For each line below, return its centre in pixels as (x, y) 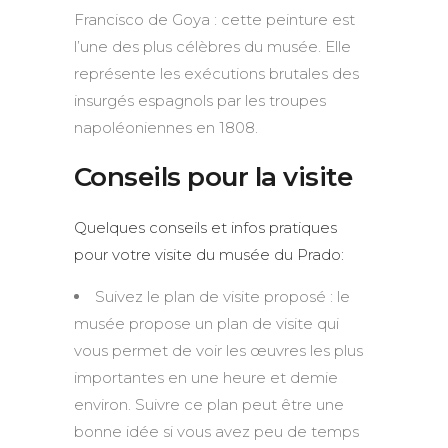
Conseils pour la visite (213, 176)
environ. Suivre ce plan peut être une (209, 404)
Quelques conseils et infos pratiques (205, 227)
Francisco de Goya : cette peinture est (214, 19)
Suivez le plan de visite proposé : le (222, 296)
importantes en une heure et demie (206, 377)
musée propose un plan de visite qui (206, 323)
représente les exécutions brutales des (216, 73)
